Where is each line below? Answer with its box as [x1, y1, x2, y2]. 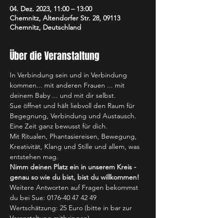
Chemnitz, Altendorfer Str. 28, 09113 [10, 14, 120, 22]
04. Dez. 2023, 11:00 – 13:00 [10, 4, 92, 13]
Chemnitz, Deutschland [10, 23, 81, 32]
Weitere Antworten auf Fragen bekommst [10, 183, 140, 192]
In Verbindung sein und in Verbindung [10, 71, 129, 79]
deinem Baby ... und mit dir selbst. [10, 91, 116, 100]
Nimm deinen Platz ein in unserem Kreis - [10, 163, 138, 171]
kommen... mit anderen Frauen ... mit [10, 81, 127, 90]
